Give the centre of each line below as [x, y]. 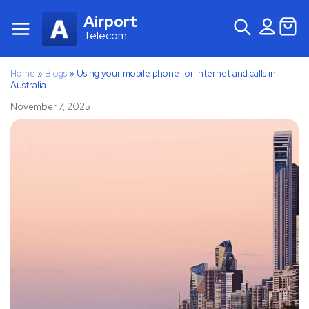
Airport [110, 21]
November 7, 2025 [50, 106]
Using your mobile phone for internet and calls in [176, 73]
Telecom [105, 35]
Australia [28, 85]
